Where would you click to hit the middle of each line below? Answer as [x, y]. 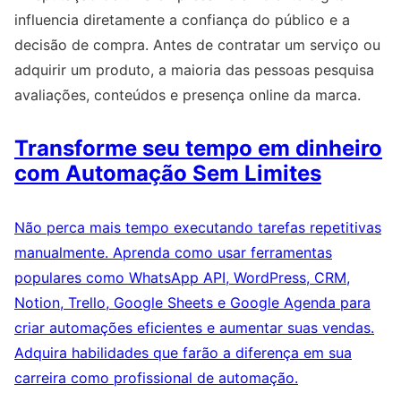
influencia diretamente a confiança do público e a [182, 20]
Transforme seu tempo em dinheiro [198, 149]
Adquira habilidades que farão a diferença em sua [183, 353]
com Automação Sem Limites [168, 174]
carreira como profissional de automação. [156, 378]
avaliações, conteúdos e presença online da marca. [188, 95]
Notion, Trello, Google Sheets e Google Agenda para [192, 303]
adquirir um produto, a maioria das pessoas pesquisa [194, 70]
